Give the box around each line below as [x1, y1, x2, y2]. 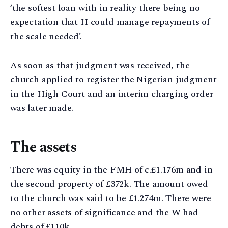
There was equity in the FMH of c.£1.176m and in [10, 163, 213, 177]
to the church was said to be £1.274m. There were [10, 191, 211, 206]
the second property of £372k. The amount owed [10, 177, 208, 191]
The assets [10, 136, 77, 159]
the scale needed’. [10, 30, 82, 44]
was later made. [10, 101, 74, 115]
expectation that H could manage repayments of [10, 15, 210, 30]
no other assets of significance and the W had [10, 206, 198, 220]
